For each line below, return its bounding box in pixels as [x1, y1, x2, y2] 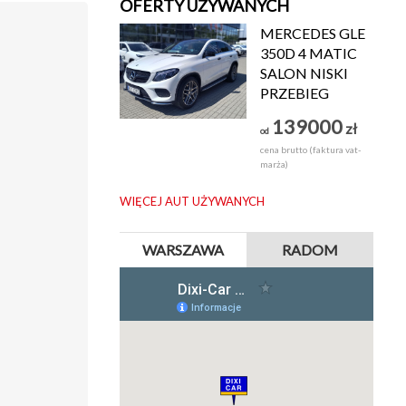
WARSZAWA [142, 241, 224, 259]
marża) [260, 159, 288, 170]
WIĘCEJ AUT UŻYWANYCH [120, 194, 265, 209]
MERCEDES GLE [260, 24, 365, 43]
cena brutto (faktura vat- [260, 144, 361, 156]
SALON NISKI [260, 64, 348, 82]
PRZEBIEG [260, 84, 329, 102]
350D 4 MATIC [260, 44, 357, 63]
